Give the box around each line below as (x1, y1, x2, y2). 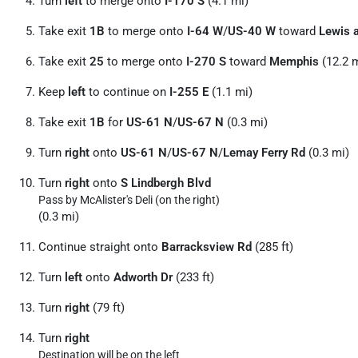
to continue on (86, 85, 169, 99)
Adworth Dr (113, 270, 173, 284)
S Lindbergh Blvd (121, 176, 211, 190)
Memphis (269, 54, 319, 69)
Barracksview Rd (161, 240, 252, 254)
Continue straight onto (38, 240, 161, 254)
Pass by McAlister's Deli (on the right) (38, 193, 220, 206)
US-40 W (228, 24, 276, 38)
